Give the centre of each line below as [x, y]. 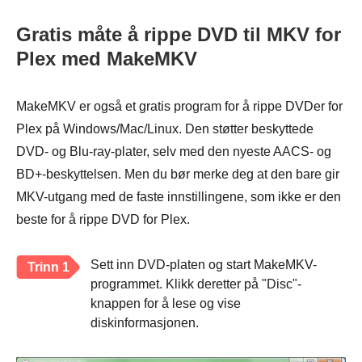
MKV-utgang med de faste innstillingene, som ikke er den [179, 196]
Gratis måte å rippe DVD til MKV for [179, 34]
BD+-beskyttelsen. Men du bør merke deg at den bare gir [178, 174]
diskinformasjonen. [145, 322]
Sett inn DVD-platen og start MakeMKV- [204, 264]
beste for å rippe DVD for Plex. [103, 219]
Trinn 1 [48, 267]
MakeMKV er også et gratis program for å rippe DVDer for [179, 106]
